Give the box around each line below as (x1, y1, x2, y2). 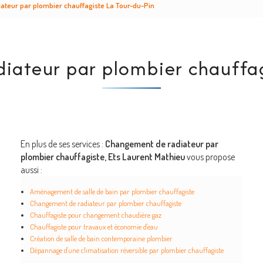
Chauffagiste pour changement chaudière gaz (29, 210, 161, 220)
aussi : (20, 164, 42, 176)
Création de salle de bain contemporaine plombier (29, 234, 173, 243)
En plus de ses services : (20, 138, 105, 150)
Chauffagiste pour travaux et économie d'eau (29, 222, 158, 231)
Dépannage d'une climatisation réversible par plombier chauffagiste (29, 245, 224, 255)
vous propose (184, 151, 235, 163)
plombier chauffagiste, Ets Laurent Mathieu (20, 151, 185, 163)
